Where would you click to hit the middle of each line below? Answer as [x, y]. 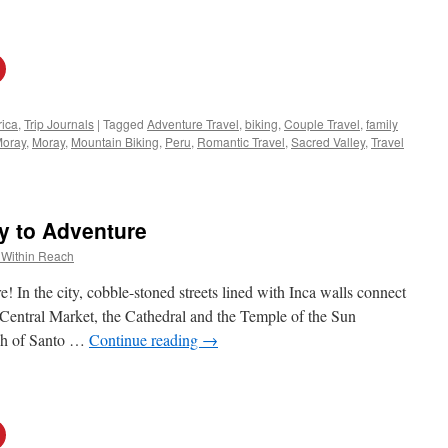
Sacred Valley [328, 141]
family [382, 123]
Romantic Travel [241, 141]
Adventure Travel [193, 123]
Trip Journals [59, 123]
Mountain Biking [115, 141]
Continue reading [145, 339]
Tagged [123, 123]
